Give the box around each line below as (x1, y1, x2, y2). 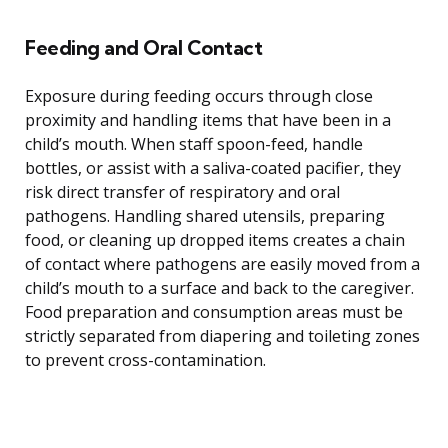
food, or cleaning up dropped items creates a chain (25, 229, 405, 252)
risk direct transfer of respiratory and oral (25, 181, 340, 204)
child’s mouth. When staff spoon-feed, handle (25, 133, 363, 156)
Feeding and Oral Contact (25, 35, 262, 61)
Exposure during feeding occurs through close (25, 85, 373, 108)
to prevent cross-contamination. (25, 349, 266, 372)
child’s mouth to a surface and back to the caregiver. (25, 277, 414, 300)
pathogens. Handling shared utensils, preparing (25, 205, 385, 228)
